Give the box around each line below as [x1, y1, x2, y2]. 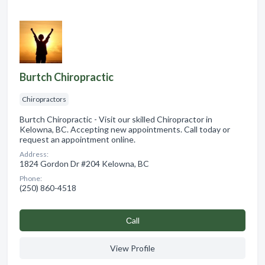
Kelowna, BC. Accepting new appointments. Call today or [20, 124, 230, 135]
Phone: [20, 174, 42, 183]
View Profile [110, 243, 155, 254]
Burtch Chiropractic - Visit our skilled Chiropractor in [20, 114, 212, 125]
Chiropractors [22, 95, 66, 104]
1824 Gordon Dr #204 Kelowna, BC [20, 159, 149, 169]
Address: [20, 150, 49, 159]
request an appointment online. [20, 134, 135, 145]
